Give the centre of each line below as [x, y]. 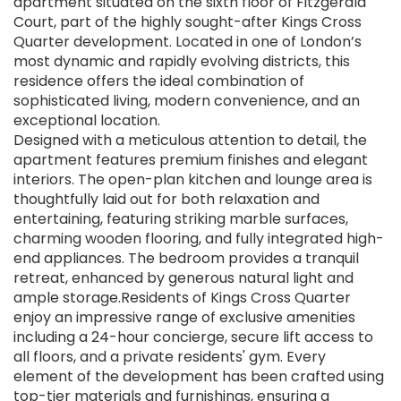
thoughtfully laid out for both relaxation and [166, 200]
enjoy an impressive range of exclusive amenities [184, 318]
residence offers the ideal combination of [159, 81]
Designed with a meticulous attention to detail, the [190, 141]
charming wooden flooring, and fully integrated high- [199, 239]
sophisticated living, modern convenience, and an [187, 101]
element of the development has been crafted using [199, 377]
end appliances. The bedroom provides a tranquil [186, 259]
